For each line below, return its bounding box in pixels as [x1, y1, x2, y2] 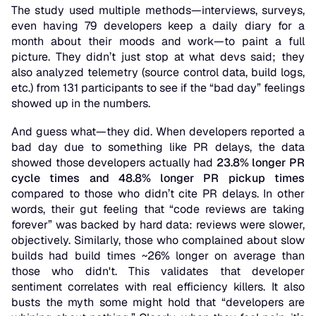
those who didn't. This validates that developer [11, 264, 305, 279]
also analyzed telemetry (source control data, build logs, [11, 65, 305, 80]
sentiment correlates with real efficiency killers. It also [11, 279, 305, 295]
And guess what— [11, 124, 107, 140]
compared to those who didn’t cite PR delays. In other [11, 186, 305, 202]
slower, [265, 217, 305, 233]
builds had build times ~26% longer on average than [11, 248, 305, 264]
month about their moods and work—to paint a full [11, 34, 305, 49]
